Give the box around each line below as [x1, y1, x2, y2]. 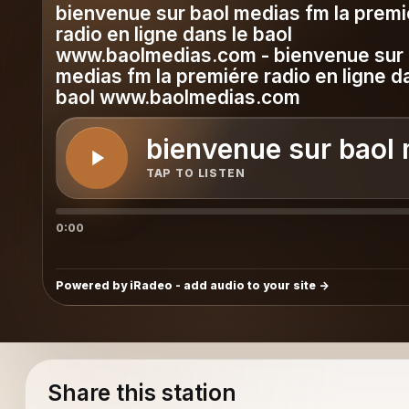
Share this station [47, 380, 236, 406]
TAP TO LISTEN [145, 166, 246, 181]
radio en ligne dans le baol [55, 22, 292, 46]
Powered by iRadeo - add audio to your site [55, 278, 316, 292]
